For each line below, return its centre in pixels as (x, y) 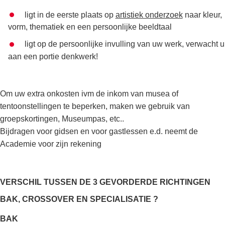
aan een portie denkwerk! (53, 56)
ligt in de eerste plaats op (70, 15)
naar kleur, (203, 15)
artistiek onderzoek (149, 15)
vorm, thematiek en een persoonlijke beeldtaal (90, 27)
